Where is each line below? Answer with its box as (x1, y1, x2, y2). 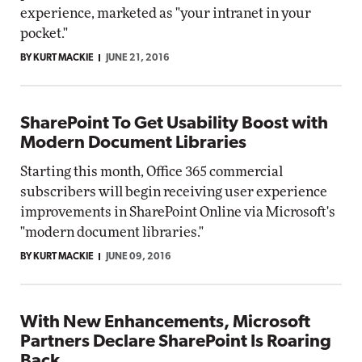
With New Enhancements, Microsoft (20, 314, 310, 332)
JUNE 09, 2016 (106, 252, 171, 262)
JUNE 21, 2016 (106, 53, 170, 63)
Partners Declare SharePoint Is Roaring (20, 333, 331, 351)
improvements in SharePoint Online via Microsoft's (20, 205, 335, 219)
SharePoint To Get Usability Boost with (20, 115, 328, 133)
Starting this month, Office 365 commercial (20, 165, 283, 179)
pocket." (20, 27, 68, 40)
